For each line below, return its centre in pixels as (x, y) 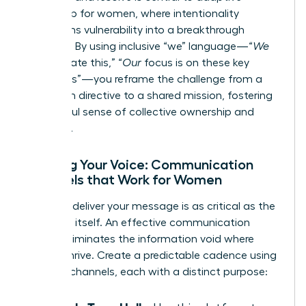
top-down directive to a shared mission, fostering (149, 95)
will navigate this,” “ (74, 62)
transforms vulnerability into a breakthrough (135, 30)
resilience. (49, 128)
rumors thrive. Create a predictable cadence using (151, 255)
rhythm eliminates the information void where (140, 239)
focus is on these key (195, 62)
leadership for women (80, 13)
